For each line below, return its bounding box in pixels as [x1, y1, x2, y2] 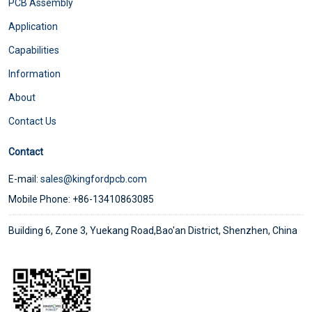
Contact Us [8, 115, 56, 127]
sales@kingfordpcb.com [40, 173, 147, 185]
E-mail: [8, 173, 40, 185]
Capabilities [8, 44, 59, 56]
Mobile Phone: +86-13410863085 [8, 193, 154, 205]
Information [8, 68, 61, 79]
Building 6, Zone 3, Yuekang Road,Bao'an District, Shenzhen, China [8, 224, 297, 236]
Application [8, 20, 58, 32]
